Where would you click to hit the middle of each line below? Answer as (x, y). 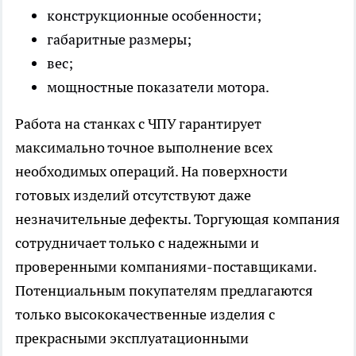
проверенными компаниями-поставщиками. (166, 267)
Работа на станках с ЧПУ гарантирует (138, 124)
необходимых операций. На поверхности (151, 172)
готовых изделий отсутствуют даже (133, 195)
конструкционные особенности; (154, 16)
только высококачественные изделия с (145, 315)
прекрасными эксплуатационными (132, 339)
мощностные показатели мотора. (158, 87)
